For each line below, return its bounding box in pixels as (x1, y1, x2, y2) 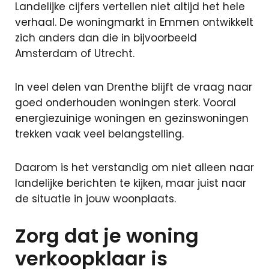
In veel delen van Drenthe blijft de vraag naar (15, 80, 252, 94)
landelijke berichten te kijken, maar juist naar (15, 176, 246, 190)
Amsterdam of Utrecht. (15, 46, 134, 61)
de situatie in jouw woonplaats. (15, 192, 176, 206)
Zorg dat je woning (15, 222, 199, 249)
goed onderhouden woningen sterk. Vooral (15, 95, 236, 110)
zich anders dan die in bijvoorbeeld (15, 31, 197, 45)
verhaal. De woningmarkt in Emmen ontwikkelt (15, 15, 253, 29)
